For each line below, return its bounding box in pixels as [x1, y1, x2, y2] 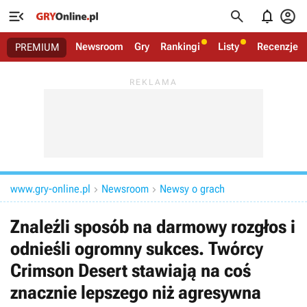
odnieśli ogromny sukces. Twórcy [10, 238, 263, 260]
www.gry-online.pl [10, 182, 90, 195]
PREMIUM [15, 41, 60, 53]
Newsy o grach [160, 182, 225, 195]
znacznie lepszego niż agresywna [10, 282, 261, 304]
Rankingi [160, 40, 200, 53]
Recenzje [257, 40, 298, 53]
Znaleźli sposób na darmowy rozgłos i [10, 216, 295, 238]
